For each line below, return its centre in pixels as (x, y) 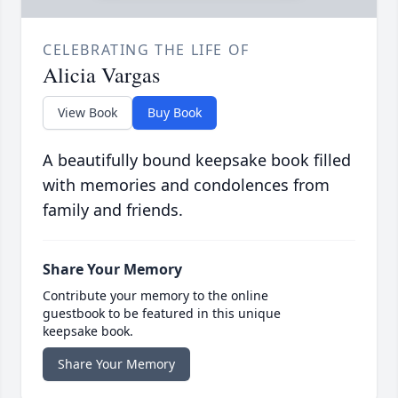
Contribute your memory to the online (155, 296)
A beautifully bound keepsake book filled (197, 160)
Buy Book (175, 113)
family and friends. (113, 210)
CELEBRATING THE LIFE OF (146, 50)
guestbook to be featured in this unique (162, 314)
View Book (88, 113)
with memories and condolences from (186, 185)
